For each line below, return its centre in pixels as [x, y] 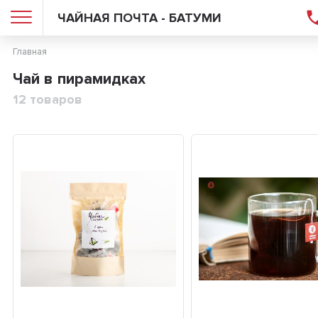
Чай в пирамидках [79, 79]
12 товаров [48, 99]
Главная [30, 52]
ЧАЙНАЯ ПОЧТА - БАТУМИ [139, 18]
